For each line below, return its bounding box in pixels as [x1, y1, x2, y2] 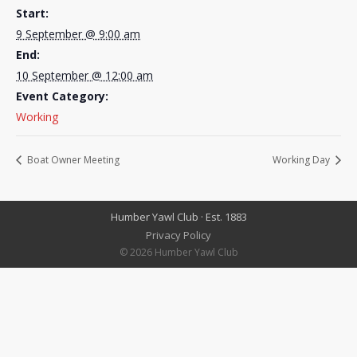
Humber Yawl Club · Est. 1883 [110, 210, 247, 225]
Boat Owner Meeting [25, 153, 120, 167]
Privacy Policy [146, 228, 211, 243]
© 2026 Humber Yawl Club [119, 245, 238, 260]
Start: [16, 6, 49, 21]
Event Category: [16, 88, 108, 104]
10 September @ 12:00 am [16, 68, 153, 83]
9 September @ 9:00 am [16, 26, 140, 41]
